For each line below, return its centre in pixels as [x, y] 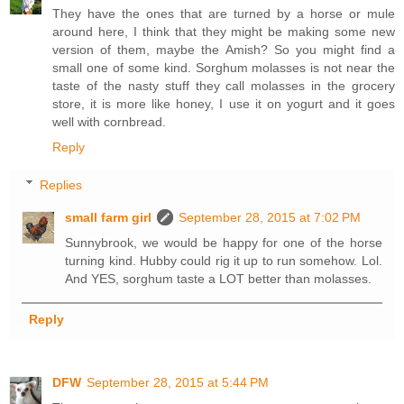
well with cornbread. [109, 122]
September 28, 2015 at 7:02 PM [270, 217]
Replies [61, 184]
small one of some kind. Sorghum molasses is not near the [224, 68]
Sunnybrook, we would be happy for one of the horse [224, 242]
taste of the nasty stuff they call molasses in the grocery [224, 86]
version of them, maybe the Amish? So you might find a [224, 50]
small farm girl [109, 217]
